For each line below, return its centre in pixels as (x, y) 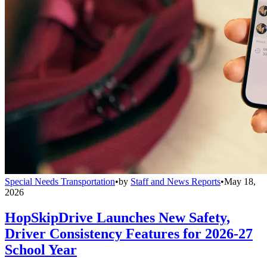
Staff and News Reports (176, 181)
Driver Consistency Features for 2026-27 (129, 233)
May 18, (240, 181)
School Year (41, 249)
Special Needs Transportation (60, 181)
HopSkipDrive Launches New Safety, (117, 217)
